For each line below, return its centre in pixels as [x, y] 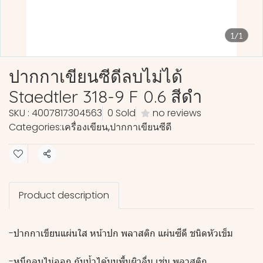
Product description [64, 195]
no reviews [177, 113]
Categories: [35, 127]
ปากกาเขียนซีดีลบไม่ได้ [96, 76]
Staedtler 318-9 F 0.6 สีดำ [105, 96]
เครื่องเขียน [85, 127]
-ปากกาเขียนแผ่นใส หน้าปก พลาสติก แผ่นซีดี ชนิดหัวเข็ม [121, 233]
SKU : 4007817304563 [55, 113]
